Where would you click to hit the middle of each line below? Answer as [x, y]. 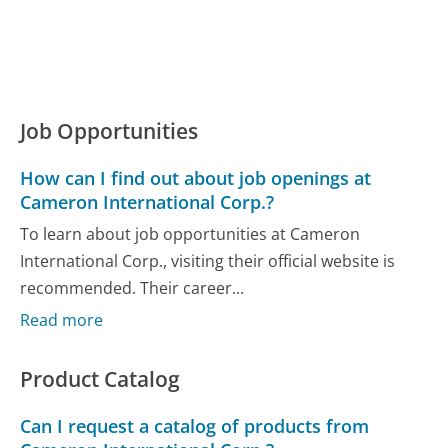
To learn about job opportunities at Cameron [190, 233]
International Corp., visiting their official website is [208, 260]
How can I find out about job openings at [196, 178]
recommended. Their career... [132, 287]
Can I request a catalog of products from [195, 426]
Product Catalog [100, 379]
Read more [62, 320]
